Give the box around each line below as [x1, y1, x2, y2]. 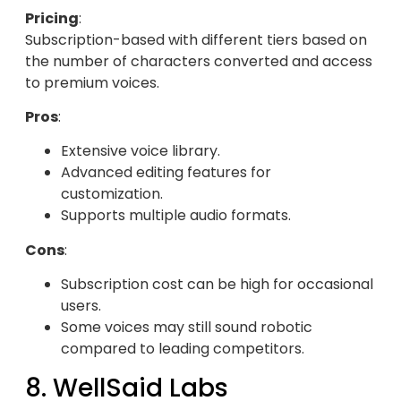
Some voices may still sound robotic [61, 317, 312, 338]
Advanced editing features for [61, 162, 271, 183]
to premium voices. [25, 72, 159, 93]
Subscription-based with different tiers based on [25, 29, 367, 50]
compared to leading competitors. [61, 338, 304, 360]
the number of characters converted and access [25, 50, 372, 72]
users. [61, 295, 101, 317]
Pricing [25, 7, 79, 29]
